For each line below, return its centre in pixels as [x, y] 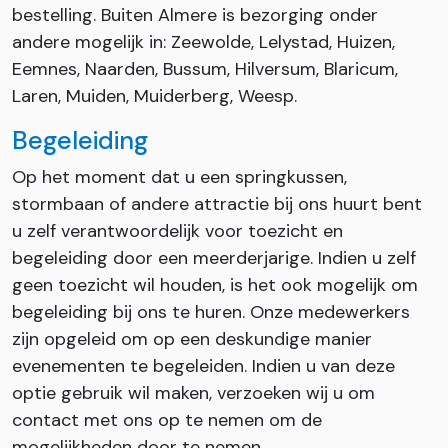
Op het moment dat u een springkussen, [179, 176]
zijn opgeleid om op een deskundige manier [192, 338]
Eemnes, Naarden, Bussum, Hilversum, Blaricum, [205, 68]
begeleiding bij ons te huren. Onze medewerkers [211, 311]
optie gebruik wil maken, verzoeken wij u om [193, 392]
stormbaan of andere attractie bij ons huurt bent [217, 203]
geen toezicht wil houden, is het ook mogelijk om [215, 284]
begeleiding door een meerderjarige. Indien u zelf [214, 257]
